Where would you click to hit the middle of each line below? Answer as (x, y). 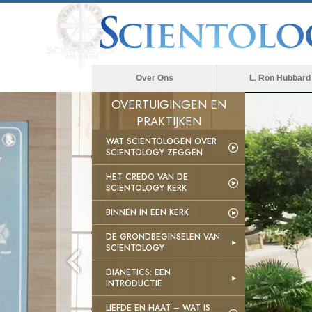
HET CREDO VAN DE (147, 177)
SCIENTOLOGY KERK (146, 188)
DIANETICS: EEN (138, 272)
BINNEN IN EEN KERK (147, 212)
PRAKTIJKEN (169, 121)
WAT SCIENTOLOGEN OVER (161, 141)
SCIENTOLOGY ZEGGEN (154, 153)
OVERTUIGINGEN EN (169, 104)
